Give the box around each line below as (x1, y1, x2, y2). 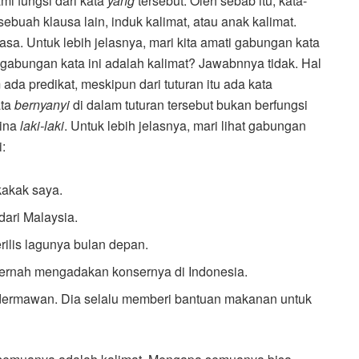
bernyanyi (14, 95, 70, 115)
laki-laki (20, 116, 64, 135)
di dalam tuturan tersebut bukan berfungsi (70, 95, 308, 115)
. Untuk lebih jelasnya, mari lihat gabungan (64, 116, 306, 135)
